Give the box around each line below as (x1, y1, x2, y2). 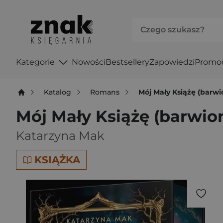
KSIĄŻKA (34, 154, 80, 166)
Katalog (44, 87, 72, 97)
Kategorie (16, 57, 55, 67)
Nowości (71, 57, 106, 67)
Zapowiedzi (149, 57, 195, 67)
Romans (90, 87, 120, 97)
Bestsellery (105, 57, 149, 67)
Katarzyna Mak (16, 128, 104, 143)
